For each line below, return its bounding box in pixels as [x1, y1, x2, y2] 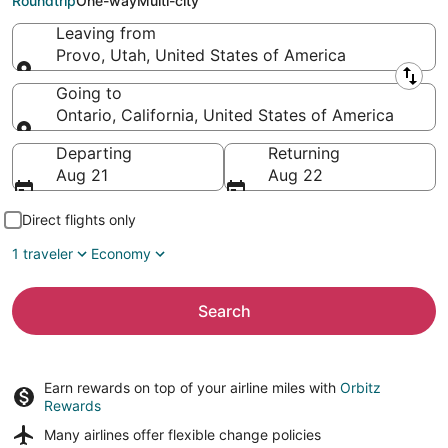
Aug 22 [268, 165, 323, 185]
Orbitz [340, 379, 381, 396]
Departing [56, 143, 132, 163]
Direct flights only [22, 211, 136, 228]
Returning [268, 143, 340, 163]
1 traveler [12, 245, 73, 262]
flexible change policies [168, 426, 321, 443]
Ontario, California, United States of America [56, 105, 394, 125]
